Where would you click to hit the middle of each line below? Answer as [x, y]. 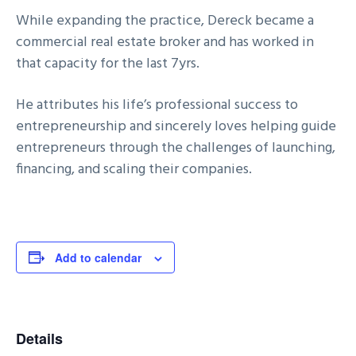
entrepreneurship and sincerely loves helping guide [176, 126]
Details [39, 338]
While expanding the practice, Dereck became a [165, 21]
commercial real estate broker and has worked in [165, 42]
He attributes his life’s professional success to [157, 105]
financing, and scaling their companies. [134, 169]
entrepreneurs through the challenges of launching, [176, 148]
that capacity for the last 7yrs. [108, 64]
